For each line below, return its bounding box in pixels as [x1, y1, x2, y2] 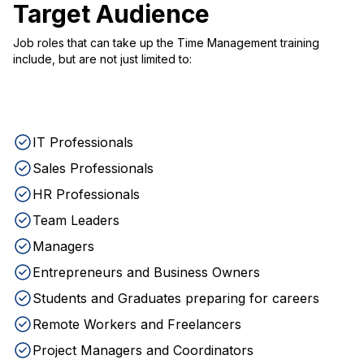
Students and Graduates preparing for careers [32, 290, 319, 306]
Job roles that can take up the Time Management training [13, 36, 319, 50]
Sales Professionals [32, 160, 154, 176]
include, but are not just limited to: [13, 52, 192, 66]
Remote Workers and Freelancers [32, 316, 241, 332]
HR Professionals [32, 186, 140, 202]
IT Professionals [32, 134, 133, 150]
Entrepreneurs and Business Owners [32, 264, 260, 280]
